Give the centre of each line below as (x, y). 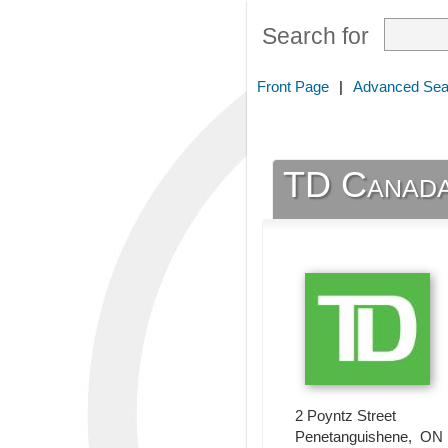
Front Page (293, 86)
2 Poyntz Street (345, 416)
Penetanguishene (351, 437)
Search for (315, 36)
